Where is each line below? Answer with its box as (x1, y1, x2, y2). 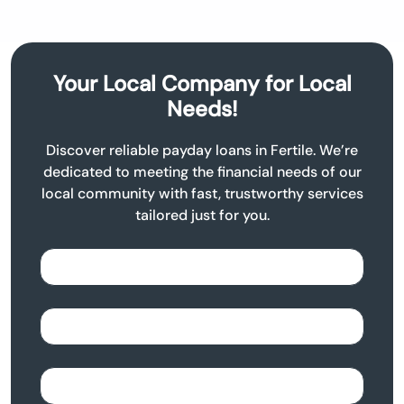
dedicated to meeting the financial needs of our (42, 162, 362, 182)
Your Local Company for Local (52, 69, 352, 98)
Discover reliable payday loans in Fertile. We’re (46, 141, 358, 161)
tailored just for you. (134, 206, 270, 225)
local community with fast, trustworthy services (41, 184, 363, 204)
